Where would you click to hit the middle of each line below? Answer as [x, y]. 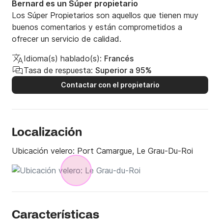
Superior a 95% [124, 70]
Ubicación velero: [44, 151]
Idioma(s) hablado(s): [63, 59]
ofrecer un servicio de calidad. [67, 39]
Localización [47, 133]
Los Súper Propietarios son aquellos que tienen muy [105, 15]
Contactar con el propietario [110, 85]
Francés [119, 59]
